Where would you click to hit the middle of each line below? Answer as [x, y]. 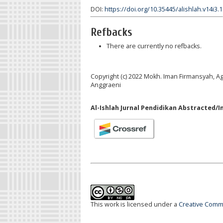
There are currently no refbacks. [154, 46]
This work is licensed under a [135, 205]
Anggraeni [106, 85]
